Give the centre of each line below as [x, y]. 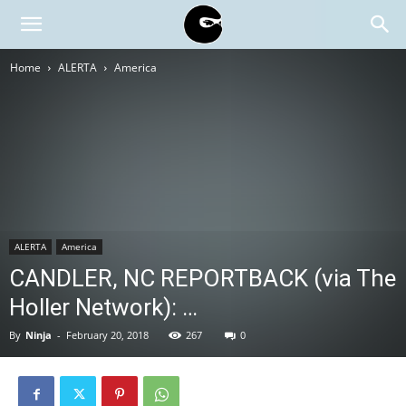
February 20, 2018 [107, 335]
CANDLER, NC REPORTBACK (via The [203, 278]
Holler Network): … [103, 307]
